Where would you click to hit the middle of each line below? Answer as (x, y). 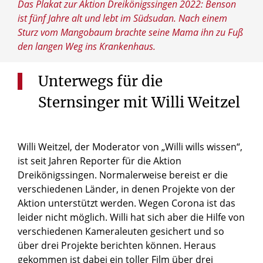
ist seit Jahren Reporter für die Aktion (100, 161)
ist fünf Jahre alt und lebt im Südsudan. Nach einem (122, 18)
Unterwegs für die (100, 82)
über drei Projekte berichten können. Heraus (117, 246)
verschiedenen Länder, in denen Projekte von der (127, 189)
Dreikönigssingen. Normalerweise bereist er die (123, 175)
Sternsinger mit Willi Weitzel (139, 103)
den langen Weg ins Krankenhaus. (87, 47)
